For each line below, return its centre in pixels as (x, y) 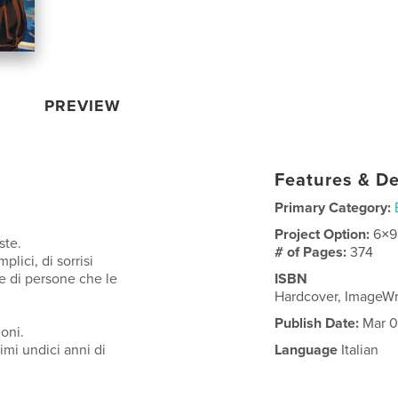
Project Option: (324, 234)
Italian (358, 350)
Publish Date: (317, 323)
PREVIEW (83, 105)
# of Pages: (313, 252)
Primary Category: (333, 207)
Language (306, 350)
